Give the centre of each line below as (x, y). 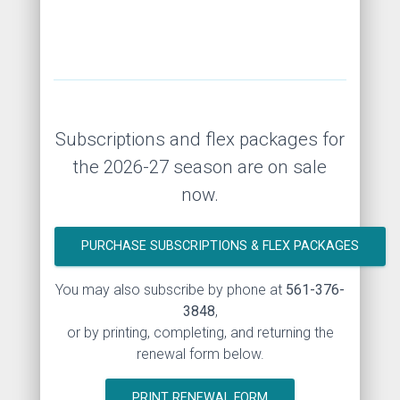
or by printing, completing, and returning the (200, 333)
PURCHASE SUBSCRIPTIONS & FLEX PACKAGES (220, 246)
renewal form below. (200, 354)
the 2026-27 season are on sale (200, 167)
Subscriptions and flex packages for (200, 140)
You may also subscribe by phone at (171, 290)
